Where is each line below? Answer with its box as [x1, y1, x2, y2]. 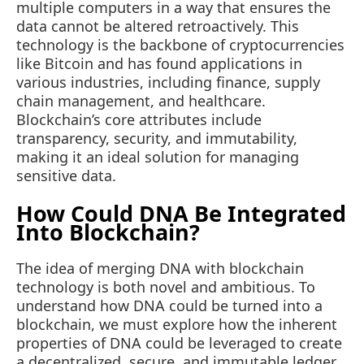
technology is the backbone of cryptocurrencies [16, 35, 344, 55]
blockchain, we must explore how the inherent [16, 314, 337, 335]
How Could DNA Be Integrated [16, 197, 346, 228]
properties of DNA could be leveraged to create [16, 333, 342, 353]
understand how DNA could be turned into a [16, 296, 323, 316]
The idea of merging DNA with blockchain [16, 258, 304, 279]
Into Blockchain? [16, 216, 200, 247]
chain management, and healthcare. [16, 91, 266, 111]
